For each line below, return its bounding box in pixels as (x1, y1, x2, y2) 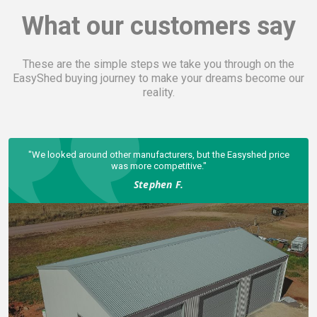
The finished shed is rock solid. (158, 149, 285, 160)
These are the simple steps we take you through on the (23, 57, 294, 71)
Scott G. (202, 166, 241, 180)
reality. (142, 85, 175, 99)
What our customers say (21, 11, 296, 41)
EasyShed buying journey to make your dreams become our (13, 71, 304, 85)
